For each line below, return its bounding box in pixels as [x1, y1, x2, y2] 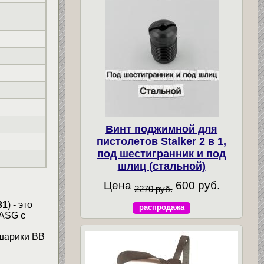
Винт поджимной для [105, 123, 218, 136]
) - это [7, 200, 32, 210]
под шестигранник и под [97, 148, 226, 160]
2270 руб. [134, 184, 173, 194]
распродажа [138, 203, 184, 212]
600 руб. [172, 179, 220, 192]
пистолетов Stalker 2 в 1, [97, 136, 227, 148]
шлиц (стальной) [117, 160, 206, 173]
